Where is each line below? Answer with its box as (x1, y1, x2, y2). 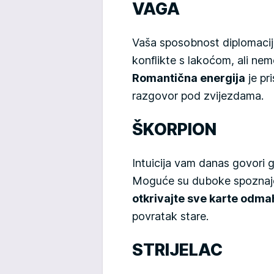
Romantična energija (132, 71, 245, 84)
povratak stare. (132, 209, 209, 223)
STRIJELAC (132, 239, 223, 260)
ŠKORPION (132, 119, 217, 139)
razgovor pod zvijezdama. (132, 89, 264, 102)
